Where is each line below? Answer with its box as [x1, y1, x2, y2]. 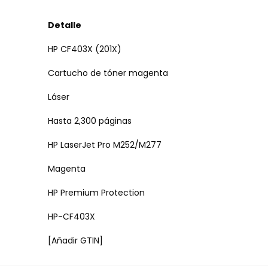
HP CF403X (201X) [48, 42, 121, 55]
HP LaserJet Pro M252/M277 [48, 138, 162, 151]
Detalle [48, 19, 81, 31]
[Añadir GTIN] [48, 234, 103, 246]
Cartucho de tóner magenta [48, 66, 168, 79]
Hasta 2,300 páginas [48, 114, 132, 127]
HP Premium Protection [48, 186, 145, 199]
